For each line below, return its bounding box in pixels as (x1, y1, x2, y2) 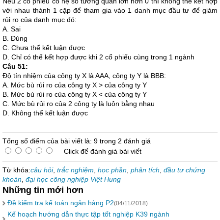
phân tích (131, 166, 160, 174)
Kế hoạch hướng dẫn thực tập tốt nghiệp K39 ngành (7, 210, 169, 218)
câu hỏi (30, 166, 53, 174)
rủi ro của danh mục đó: (2, 16, 77, 24)
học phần (98, 166, 127, 174)
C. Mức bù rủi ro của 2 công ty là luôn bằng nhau (2, 100, 155, 108)
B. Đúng (2, 34, 27, 42)
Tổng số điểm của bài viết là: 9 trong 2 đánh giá (2, 137, 151, 145)
